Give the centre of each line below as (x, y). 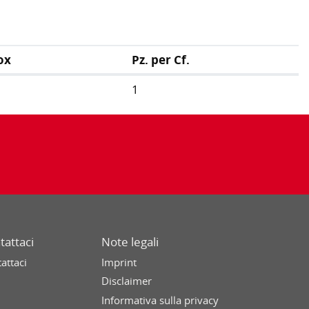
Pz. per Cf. (161, 60)
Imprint (119, 262)
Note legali (130, 242)
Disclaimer (126, 281)
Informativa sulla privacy (160, 300)
